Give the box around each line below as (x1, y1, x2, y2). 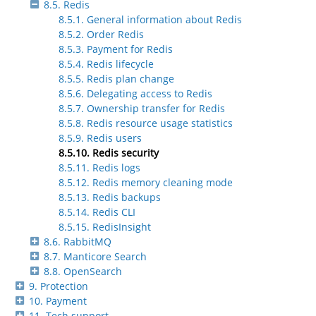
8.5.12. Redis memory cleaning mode (59, 175, 233, 189)
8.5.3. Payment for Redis (59, 42, 173, 56)
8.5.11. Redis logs (59, 160, 140, 174)
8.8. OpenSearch (44, 264, 122, 278)
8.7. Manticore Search (44, 249, 147, 263)
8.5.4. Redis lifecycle (59, 56, 154, 71)
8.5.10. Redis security (59, 145, 159, 159)
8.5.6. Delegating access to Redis (59, 86, 212, 100)
